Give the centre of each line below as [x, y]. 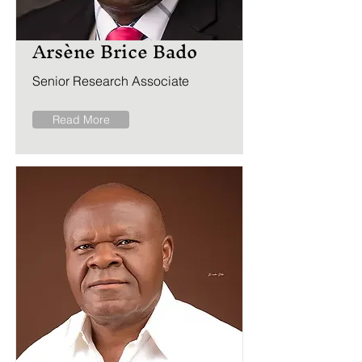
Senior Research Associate [111, 81]
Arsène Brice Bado [115, 52]
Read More [81, 120]
